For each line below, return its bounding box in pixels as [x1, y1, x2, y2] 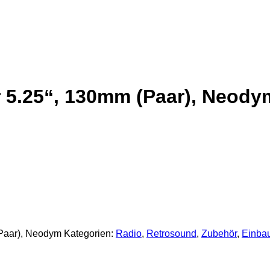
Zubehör [201, 228, 237, 239]
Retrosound [146, 228, 196, 239]
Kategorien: [64, 228, 116, 239]
